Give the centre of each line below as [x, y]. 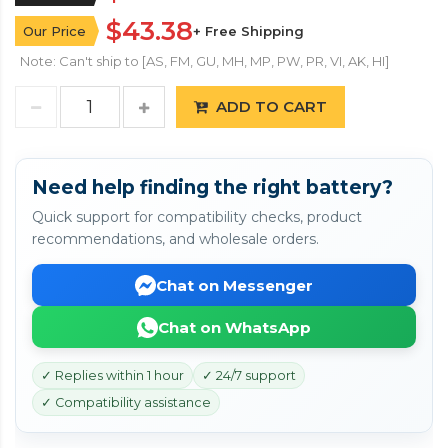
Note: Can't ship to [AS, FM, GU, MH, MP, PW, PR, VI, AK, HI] [204, 61]
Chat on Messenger [234, 285]
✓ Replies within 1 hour [112, 375]
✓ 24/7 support [249, 375]
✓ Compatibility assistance [126, 402]
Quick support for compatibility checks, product [197, 217]
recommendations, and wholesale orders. [175, 239]
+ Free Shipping [248, 31]
